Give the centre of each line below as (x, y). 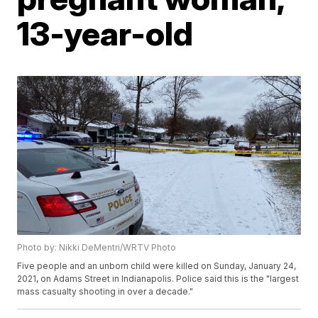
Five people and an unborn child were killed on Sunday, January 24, (157, 266)
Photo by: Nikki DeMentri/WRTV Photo (97, 248)
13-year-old (105, 33)
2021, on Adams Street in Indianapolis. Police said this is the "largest (158, 279)
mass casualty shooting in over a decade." (105, 292)
